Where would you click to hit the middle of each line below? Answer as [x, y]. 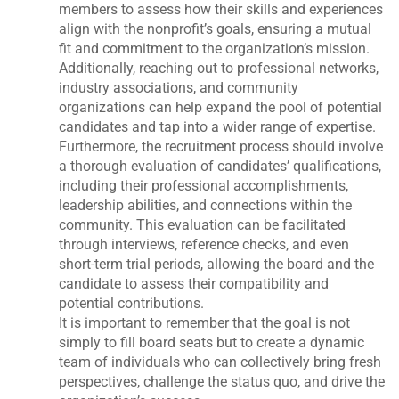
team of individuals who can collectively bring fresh [220, 362]
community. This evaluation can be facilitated [203, 225]
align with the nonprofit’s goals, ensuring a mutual [216, 29]
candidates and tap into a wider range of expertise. [218, 127]
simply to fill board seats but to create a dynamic [212, 343]
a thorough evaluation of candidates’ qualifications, [220, 167]
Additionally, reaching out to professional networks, [219, 69]
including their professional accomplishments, [204, 186]
